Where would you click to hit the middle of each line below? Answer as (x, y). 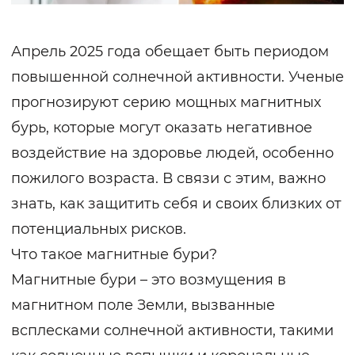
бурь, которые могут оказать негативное (162, 128)
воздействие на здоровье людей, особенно (172, 153)
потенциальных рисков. (99, 229)
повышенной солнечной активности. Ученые (177, 77)
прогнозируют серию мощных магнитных (166, 103)
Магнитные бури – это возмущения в (149, 280)
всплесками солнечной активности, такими (172, 331)
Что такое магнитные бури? (114, 255)
